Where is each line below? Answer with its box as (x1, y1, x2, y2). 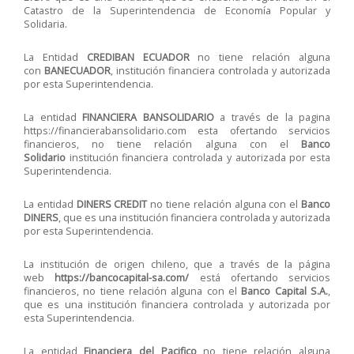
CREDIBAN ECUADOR (86, 51, 190, 64)
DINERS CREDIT (76, 198, 148, 211)
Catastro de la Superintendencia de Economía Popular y (24, 4, 330, 17)
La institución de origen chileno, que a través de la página (24, 258, 330, 271)
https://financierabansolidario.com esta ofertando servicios (24, 124, 330, 137)
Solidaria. (24, 17, 67, 31)
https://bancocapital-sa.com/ (55, 271, 190, 284)
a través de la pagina (213, 111, 330, 124)
